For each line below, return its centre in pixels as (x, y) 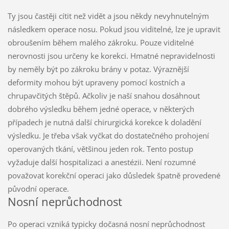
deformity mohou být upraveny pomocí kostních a (96, 83)
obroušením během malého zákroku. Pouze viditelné (100, 43)
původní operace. (39, 189)
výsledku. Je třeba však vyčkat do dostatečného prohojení (108, 136)
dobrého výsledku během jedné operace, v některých (101, 109)
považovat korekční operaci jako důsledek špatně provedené (114, 176)
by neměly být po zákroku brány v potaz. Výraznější (98, 69)
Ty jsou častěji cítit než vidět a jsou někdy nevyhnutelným (108, 16)
